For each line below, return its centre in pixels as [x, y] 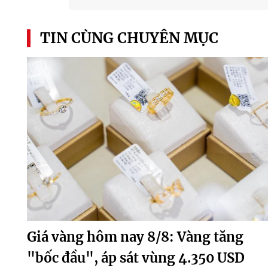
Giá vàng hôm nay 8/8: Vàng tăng [135, 237]
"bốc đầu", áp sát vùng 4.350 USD [135, 258]
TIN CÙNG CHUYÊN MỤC [129, 38]
